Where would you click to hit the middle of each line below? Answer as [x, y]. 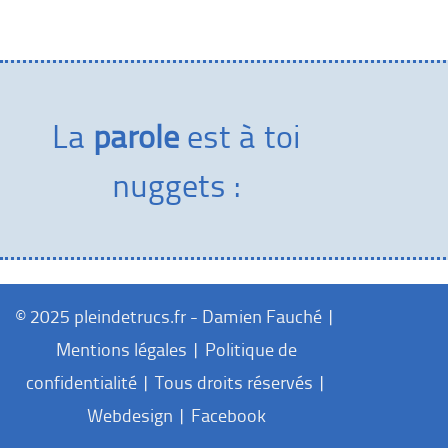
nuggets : [176, 185]
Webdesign [129, 415]
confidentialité [81, 382]
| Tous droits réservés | [231, 382]
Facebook [228, 415]
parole [135, 136]
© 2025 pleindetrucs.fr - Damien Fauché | [176, 316]
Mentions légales [121, 349]
